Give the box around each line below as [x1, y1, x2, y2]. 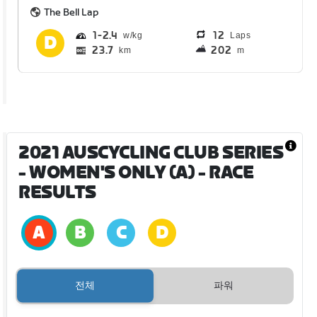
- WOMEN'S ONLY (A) [18, 162, 195, 183]
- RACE [195, 162, 254, 183]
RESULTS [18, 182, 96, 203]
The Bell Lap [44, 6, 100, 18]
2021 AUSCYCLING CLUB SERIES [18, 142, 284, 163]
